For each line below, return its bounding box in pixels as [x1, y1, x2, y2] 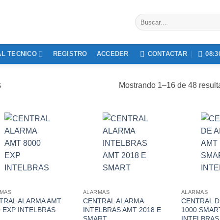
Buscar [135, 14, 156, 22]
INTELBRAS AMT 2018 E [82, 205, 161, 214]
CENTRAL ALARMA [82, 196, 143, 205]
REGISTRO [53, 50, 87, 57]
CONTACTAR [147, 50, 187, 57]
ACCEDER [96, 50, 129, 57]
